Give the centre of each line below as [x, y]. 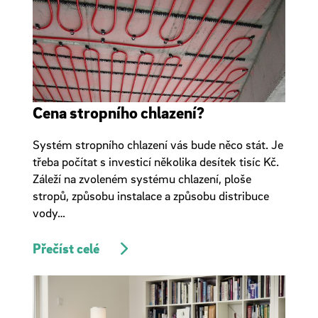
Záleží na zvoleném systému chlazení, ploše [142, 179]
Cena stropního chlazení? [118, 112]
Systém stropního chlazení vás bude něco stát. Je [158, 144]
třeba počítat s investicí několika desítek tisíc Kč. [155, 161]
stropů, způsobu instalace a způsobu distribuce [150, 196]
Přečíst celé [66, 248]
